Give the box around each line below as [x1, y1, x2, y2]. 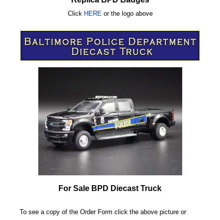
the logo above [110, 10, 153, 18]
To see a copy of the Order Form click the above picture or [20, 208, 186, 216]
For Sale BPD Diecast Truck [58, 184, 162, 192]
